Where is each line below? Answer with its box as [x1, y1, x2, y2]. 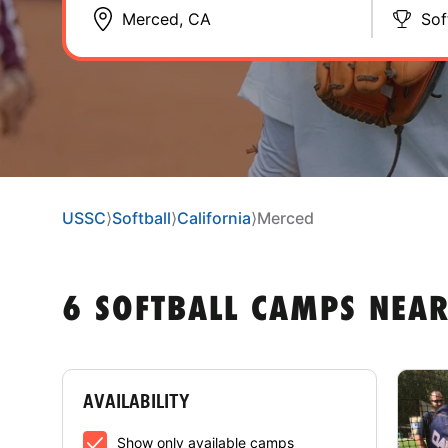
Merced [257, 208, 314, 228]
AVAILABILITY [83, 389, 190, 412]
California [177, 208, 251, 228]
